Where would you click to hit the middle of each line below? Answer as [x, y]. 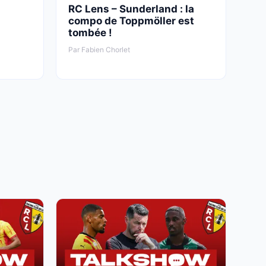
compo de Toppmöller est [131, 20]
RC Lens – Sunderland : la [131, 9]
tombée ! [90, 32]
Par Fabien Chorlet [99, 49]
